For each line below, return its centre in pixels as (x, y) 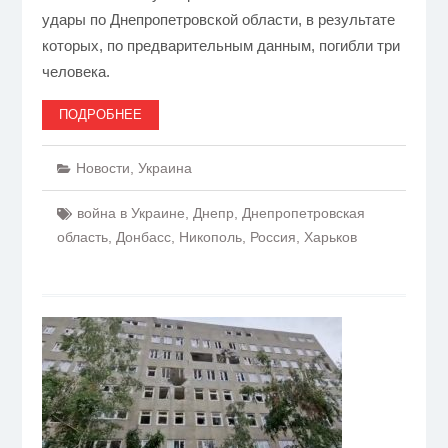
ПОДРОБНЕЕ (100, 114)
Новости (102, 168)
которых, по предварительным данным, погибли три (220, 45)
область (82, 237)
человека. (75, 71)
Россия (272, 237)
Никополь (210, 237)
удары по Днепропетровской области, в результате (218, 19)
